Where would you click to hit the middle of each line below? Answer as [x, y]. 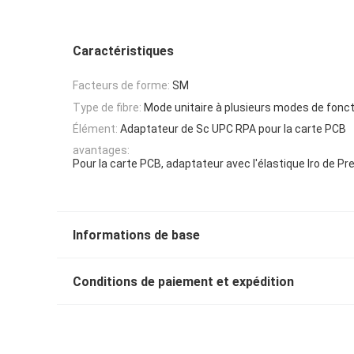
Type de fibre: [107, 107]
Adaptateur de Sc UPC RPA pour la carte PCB [233, 128]
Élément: [95, 128]
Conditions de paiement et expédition [183, 282]
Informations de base [136, 235]
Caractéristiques [123, 51]
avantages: [101, 151]
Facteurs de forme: [121, 86]
